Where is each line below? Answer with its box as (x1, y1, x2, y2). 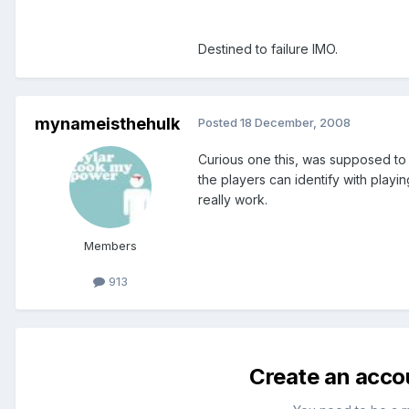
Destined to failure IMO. (198, 41, 338, 58)
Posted (198, 115, 240, 131)
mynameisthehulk (34, 114, 180, 134)
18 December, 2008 (240, 115, 351, 131)
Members (84, 238, 137, 254)
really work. (198, 192, 267, 208)
